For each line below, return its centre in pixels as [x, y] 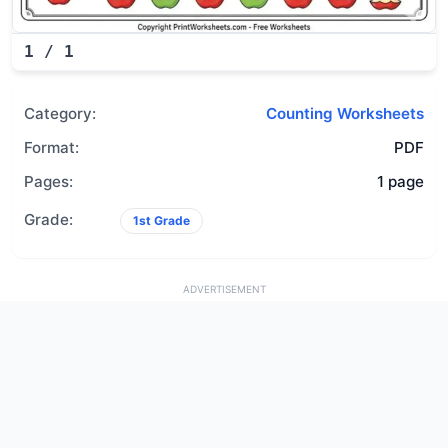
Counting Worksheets [345, 113]
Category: [60, 113]
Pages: [48, 181]
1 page [400, 181]
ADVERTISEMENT [224, 288]
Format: [51, 147]
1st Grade [161, 220]
